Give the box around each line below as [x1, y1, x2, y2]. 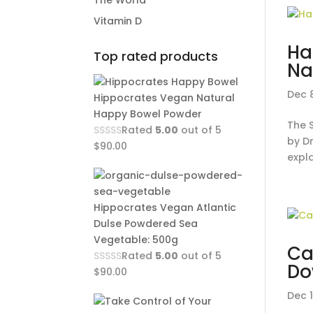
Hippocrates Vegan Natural [94, 91, 235, 105]
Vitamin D [94, 14, 143, 28]
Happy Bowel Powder [94, 107, 203, 121]
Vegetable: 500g [94, 233, 179, 247]
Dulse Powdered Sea [94, 217, 198, 231]
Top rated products [94, 48, 219, 65]
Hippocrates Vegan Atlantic [94, 201, 237, 214]
